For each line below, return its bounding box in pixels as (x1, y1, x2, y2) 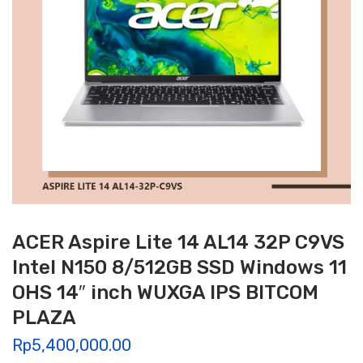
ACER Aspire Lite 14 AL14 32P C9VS (12, 230, 344, 254)
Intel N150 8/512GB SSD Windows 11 (12, 255, 347, 279)
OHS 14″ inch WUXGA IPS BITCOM (12, 280, 318, 304)
